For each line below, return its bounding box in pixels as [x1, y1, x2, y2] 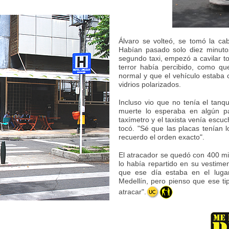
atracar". [119, 187, 146, 196]
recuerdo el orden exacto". [119, 133, 204, 141]
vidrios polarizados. [119, 80, 181, 88]
